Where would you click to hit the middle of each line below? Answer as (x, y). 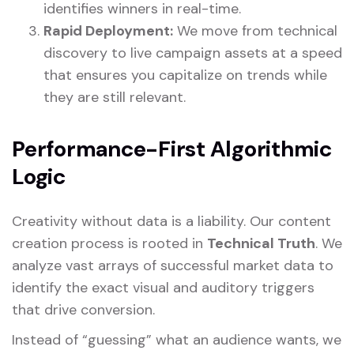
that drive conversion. (83, 309)
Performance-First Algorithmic (172, 149)
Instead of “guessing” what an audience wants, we (177, 339)
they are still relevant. (115, 97)
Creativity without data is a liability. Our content (171, 221)
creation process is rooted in (109, 243)
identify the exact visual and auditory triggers (163, 287)
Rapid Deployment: (108, 30)
